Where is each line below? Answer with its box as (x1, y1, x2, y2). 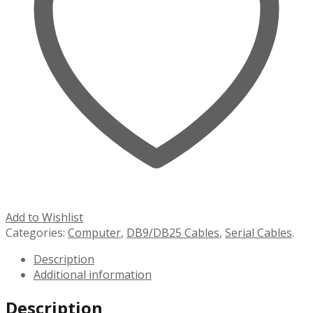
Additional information (34, 266, 152, 282)
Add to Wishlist (6, 209, 83, 225)
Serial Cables (225, 224, 292, 240)
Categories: (6, 224, 65, 240)
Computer (68, 224, 121, 240)
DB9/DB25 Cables (126, 224, 219, 240)
